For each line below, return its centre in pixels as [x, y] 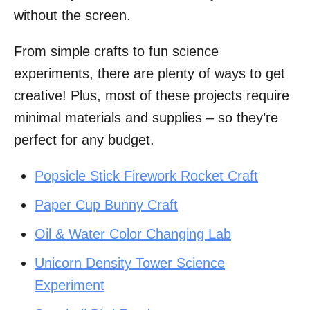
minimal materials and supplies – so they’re [146, 118]
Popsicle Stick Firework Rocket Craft [146, 176]
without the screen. [72, 16]
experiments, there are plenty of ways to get [149, 74]
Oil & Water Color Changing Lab [133, 234]
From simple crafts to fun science [116, 52]
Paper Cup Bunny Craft [106, 205]
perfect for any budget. [84, 140]
